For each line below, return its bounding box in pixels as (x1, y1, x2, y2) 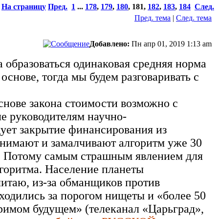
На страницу (1, 2, 46, 11)
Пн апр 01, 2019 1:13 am (130, 39, 214, 48)
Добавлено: (89, 39, 130, 48)
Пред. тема (134, 13, 171, 22)
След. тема (176, 13, 212, 22)
